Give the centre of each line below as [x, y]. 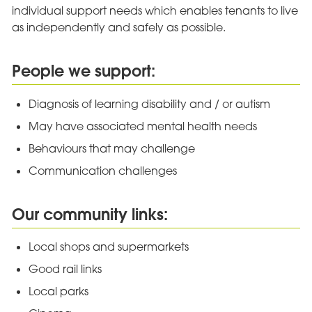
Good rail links [65, 269]
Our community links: [89, 214]
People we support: [83, 71]
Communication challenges [102, 170]
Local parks [58, 291]
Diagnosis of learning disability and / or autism [149, 103]
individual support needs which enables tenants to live [155, 10]
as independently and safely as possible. [118, 27]
